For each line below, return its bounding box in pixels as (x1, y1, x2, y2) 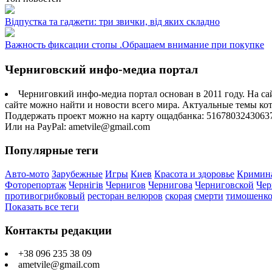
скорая (165, 190, 192, 201)
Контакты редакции (5, 223, 112, 237)
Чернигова (148, 179, 192, 190)
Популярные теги (5, 144, 98, 157)
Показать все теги (5, 201, 79, 212)
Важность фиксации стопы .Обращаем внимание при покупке (5, 39, 264, 50)
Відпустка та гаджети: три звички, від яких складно (5, 16, 220, 27)
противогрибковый (5, 190, 85, 201)
